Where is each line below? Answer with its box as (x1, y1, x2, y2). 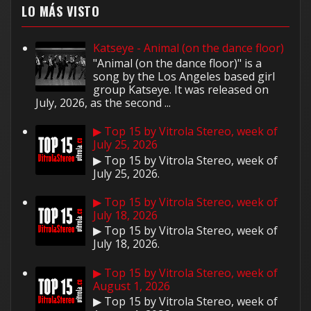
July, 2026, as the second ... (35, 95, 171, 111)
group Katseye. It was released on (93, 82, 269, 98)
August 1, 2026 (93, 278, 171, 294)
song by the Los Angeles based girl (93, 69, 276, 85)
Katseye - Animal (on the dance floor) (93, 40, 285, 56)
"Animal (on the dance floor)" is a (93, 56, 262, 72)
